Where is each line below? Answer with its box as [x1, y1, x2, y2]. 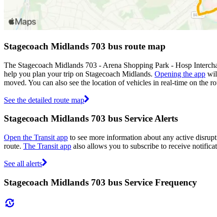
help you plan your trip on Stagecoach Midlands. [4, 69, 155, 78]
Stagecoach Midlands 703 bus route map [4, 41, 166, 51]
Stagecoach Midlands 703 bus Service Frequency [4, 177, 197, 187]
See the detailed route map [4, 95, 84, 104]
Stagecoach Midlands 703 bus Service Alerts [4, 113, 178, 124]
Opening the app [155, 69, 205, 78]
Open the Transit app [4, 133, 68, 142]
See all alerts [4, 159, 42, 168]
